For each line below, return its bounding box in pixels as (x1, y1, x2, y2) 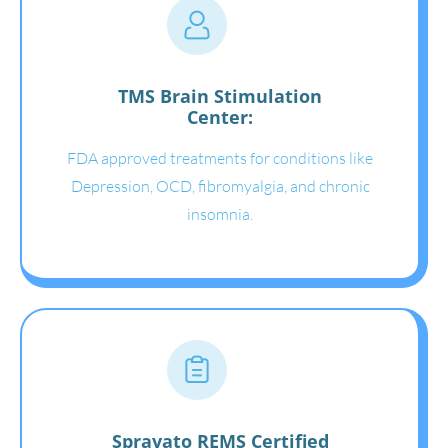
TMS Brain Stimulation (118, 83, 322, 108)
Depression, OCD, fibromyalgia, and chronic (70, 175, 370, 196)
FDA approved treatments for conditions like (67, 147, 373, 168)
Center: (187, 104, 253, 129)
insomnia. (187, 203, 253, 224)
